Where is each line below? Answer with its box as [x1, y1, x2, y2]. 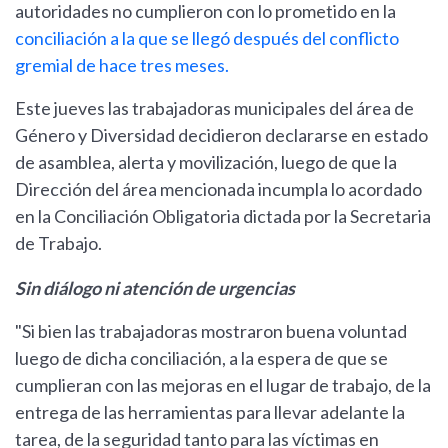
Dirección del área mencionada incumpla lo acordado [15, 178, 422, 201]
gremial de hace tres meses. [15, 54, 229, 77]
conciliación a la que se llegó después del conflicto [15, 27, 399, 50]
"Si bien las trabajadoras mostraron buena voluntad [15, 320, 407, 343]
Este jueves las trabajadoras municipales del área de [15, 97, 414, 120]
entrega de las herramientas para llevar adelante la [15, 401, 405, 424]
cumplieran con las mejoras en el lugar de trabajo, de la [15, 374, 431, 397]
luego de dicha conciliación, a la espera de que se [15, 347, 388, 370]
